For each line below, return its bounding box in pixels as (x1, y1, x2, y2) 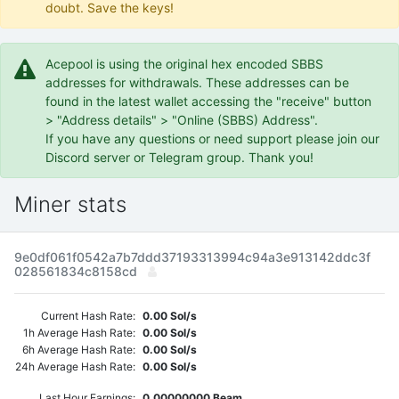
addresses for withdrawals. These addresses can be (45, 75, 349, 90)
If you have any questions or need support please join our (45, 131, 379, 146)
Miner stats (14, 191, 126, 217)
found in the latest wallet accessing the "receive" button (45, 94, 371, 109)
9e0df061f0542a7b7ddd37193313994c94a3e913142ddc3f (14, 249, 370, 265)
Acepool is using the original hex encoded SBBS (45, 56, 323, 71)
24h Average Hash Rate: (15, 360, 135, 373)
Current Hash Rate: (41, 309, 135, 322)
